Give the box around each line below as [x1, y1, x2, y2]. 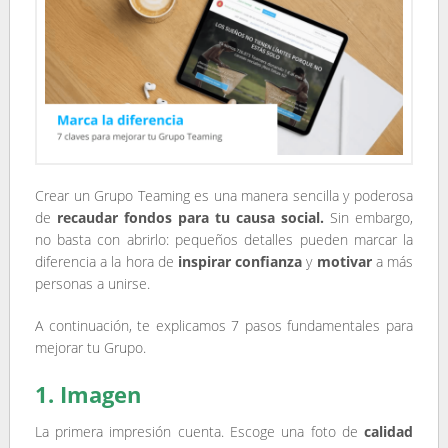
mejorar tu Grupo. [34, 338, 146, 358]
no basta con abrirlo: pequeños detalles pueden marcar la [34, 230, 414, 250]
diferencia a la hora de [34, 252, 178, 272]
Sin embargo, [324, 208, 414, 228]
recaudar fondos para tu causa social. [56, 208, 325, 228]
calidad [364, 422, 414, 442]
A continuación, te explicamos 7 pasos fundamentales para [34, 316, 414, 336]
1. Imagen [34, 379, 141, 410]
